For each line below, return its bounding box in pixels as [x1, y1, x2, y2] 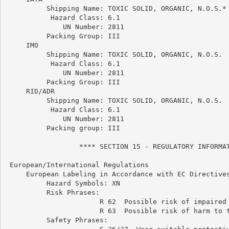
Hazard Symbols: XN [5, 179, 120, 187]
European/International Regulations [5, 161, 149, 169]
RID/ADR [5, 87, 55, 95]
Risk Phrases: [5, 188, 100, 196]
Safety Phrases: [5, 216, 108, 224]
